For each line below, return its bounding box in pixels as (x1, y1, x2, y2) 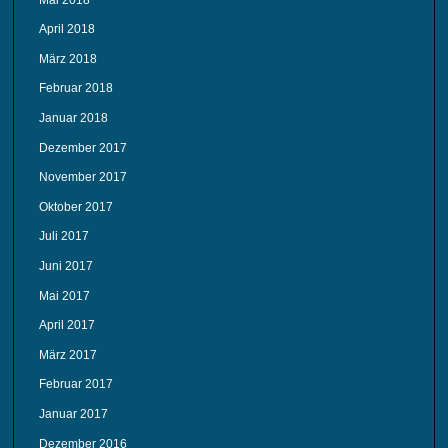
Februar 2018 (39, 81, 114, 96)
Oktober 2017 (39, 199, 114, 214)
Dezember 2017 (39, 140, 128, 155)
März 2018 (39, 51, 98, 66)
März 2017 (39, 347, 98, 362)
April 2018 (39, 22, 96, 37)
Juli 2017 (39, 229, 90, 244)
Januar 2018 (39, 111, 109, 126)
